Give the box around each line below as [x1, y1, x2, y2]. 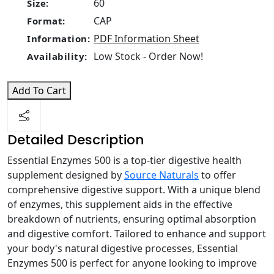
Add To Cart [12, 84, 66, 97]
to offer [199, 168, 236, 182]
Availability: [27, 50, 87, 62]
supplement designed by [7, 168, 124, 182]
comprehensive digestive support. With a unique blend [7, 183, 261, 196]
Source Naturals [124, 168, 199, 182]
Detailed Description [7, 130, 144, 149]
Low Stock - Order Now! [91, 50, 203, 63]
